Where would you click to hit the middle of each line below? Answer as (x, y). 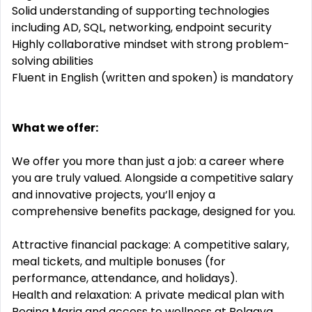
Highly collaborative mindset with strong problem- (151, 44)
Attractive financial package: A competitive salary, (150, 245)
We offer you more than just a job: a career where (148, 161)
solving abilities (53, 61)
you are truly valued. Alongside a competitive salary (153, 178)
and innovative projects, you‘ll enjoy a (114, 195)
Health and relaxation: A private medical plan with (148, 295)
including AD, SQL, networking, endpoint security (142, 28)
